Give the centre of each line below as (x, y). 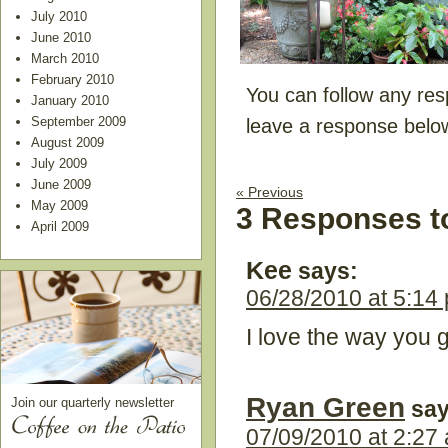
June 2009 (61, 184)
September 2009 (78, 121)
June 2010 (61, 37)
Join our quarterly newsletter (92, 402)
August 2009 (67, 142)
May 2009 (59, 205)
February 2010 (72, 79)
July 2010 (59, 16)
